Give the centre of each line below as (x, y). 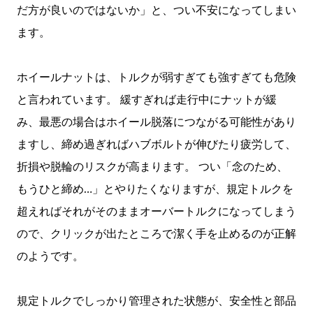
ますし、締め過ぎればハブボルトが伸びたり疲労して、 (156, 144)
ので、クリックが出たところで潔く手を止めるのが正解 (156, 233)
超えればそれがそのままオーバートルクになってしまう (156, 211)
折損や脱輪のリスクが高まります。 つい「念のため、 (152, 166)
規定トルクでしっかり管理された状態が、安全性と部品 (156, 300)
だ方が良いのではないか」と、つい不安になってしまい (156, 10)
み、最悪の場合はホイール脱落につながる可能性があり (156, 122)
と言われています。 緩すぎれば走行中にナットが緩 (147, 99)
